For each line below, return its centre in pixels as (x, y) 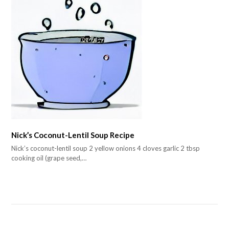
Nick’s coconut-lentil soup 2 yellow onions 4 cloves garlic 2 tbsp (106, 148)
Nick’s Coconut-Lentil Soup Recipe (73, 135)
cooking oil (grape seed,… (49, 158)
